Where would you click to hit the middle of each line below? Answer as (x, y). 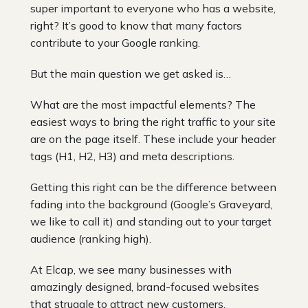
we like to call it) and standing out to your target (151, 221)
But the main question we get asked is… (131, 73)
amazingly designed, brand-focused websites (145, 286)
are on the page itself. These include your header (153, 139)
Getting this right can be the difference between (153, 187)
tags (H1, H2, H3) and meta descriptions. (132, 156)
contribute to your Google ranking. (115, 42)
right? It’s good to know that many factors (136, 25)
